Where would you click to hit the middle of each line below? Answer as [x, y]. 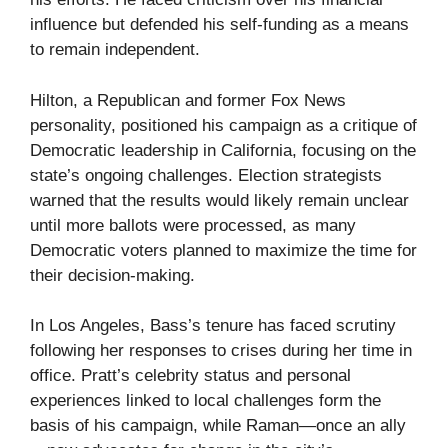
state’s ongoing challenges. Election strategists [206, 175]
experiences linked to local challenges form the [205, 400]
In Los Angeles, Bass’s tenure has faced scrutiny [213, 325]
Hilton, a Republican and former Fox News [188, 100]
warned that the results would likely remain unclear [219, 200]
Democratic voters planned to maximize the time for [223, 250]
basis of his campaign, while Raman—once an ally [218, 425]
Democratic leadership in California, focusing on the [223, 150]
